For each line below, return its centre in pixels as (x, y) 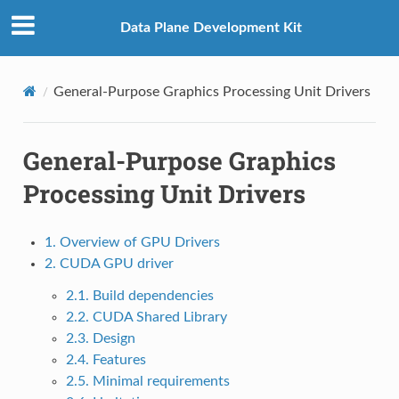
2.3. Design (100, 338)
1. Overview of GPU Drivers (132, 242)
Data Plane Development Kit (211, 28)
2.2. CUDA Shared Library (146, 317)
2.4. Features (106, 359)
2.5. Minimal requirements (147, 381)
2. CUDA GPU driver (109, 263)
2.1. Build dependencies (139, 295)
